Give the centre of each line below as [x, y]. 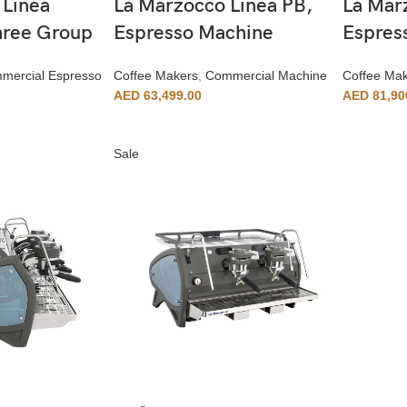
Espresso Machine [193, 33]
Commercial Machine [266, 75]
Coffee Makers [155, 75]
